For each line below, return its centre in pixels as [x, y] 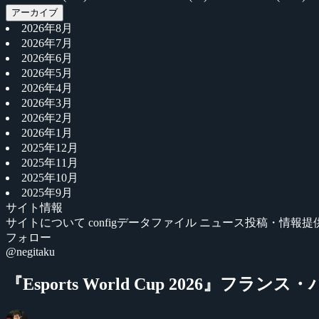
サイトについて [47, 223]
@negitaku [30, 252]
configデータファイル [144, 223]
